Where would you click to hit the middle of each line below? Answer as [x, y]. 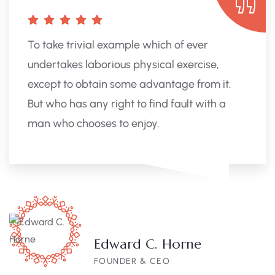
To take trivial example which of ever [118, 45]
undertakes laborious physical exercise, [123, 65]
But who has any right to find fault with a [127, 104]
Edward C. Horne [148, 244]
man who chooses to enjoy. [93, 124]
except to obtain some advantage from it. [129, 84]
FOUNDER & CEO [132, 261]
